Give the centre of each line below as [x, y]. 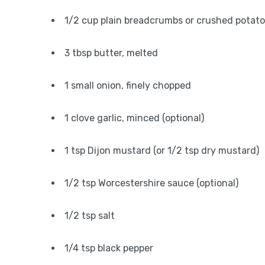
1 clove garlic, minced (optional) [134, 118]
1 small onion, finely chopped [128, 85]
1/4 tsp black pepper [109, 248]
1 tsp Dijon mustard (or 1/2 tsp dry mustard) [162, 151]
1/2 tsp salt [90, 216]
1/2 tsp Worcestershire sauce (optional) [151, 183]
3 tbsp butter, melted [111, 53]
